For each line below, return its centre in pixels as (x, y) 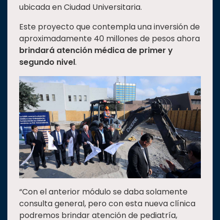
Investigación (34, 46)
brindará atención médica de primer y (96, 50)
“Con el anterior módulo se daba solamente (103, 192)
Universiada (31, 140)
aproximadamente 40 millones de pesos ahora (110, 39)
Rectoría (26, 29)
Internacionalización (46, 63)
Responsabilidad (40, 79)
